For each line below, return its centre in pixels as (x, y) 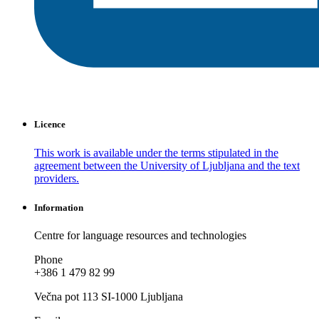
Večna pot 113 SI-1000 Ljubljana (109, 296)
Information (59, 207)
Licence (50, 125)
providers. (57, 178)
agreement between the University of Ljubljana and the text (167, 165)
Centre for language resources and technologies (140, 235)
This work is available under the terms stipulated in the (156, 152)
